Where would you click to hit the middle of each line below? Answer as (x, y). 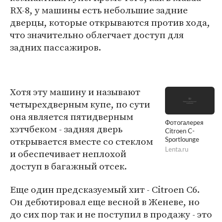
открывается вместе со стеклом (82, 141)
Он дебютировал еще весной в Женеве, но (105, 202)
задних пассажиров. (55, 47)
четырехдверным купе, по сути (80, 104)
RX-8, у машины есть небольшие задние (99, 10)
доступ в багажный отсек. (68, 166)
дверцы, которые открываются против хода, (110, 22)
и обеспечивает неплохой (68, 154)
